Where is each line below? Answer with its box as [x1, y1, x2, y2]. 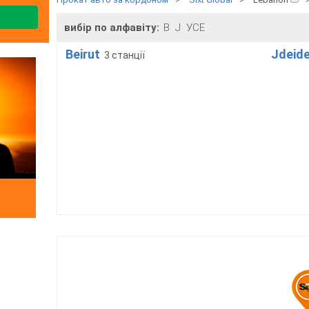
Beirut [65, 47, 100, 62]
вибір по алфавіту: [63, 21, 162, 34]
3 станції [103, 50, 145, 61]
